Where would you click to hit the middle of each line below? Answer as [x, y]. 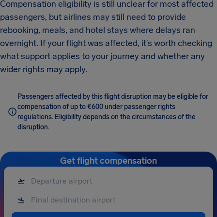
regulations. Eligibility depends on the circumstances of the [107, 117]
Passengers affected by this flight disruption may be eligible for [113, 97]
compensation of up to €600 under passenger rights [96, 107]
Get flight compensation [108, 161]
